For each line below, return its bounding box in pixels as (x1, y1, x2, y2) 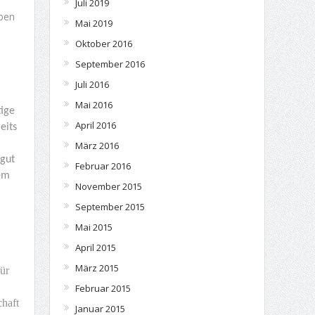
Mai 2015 (75, 221, 112, 233)
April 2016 (75, 119, 116, 131)
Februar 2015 (75, 282, 131, 295)
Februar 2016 (75, 160, 131, 172)
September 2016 (75, 58, 145, 70)
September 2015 (75, 200, 145, 213)
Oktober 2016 (75, 37, 132, 50)
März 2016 (75, 139, 119, 152)
